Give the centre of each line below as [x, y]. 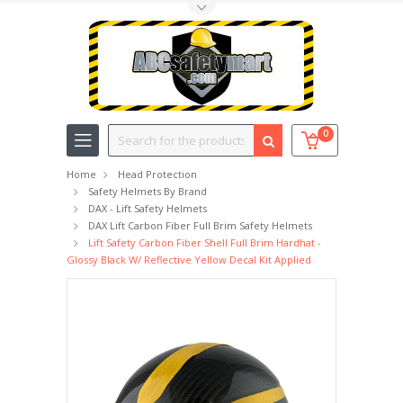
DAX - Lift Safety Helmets [148, 208]
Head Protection [157, 174]
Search [128, 134]
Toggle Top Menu [112, 12]
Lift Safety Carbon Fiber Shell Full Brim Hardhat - [205, 242]
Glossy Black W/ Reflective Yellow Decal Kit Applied [189, 260]
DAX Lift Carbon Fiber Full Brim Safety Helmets [200, 225]
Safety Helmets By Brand [148, 191]
